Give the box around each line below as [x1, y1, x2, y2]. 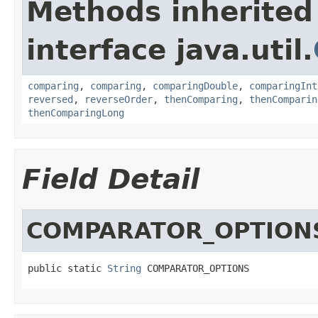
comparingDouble [153, 79, 238, 92]
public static [28, 262, 107, 274]
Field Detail [22, 163, 199, 195]
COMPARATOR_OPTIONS [141, 262, 249, 274]
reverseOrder [84, 93, 153, 105]
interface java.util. [26, 33, 313, 66]
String [107, 262, 141, 274]
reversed [28, 93, 73, 105]
